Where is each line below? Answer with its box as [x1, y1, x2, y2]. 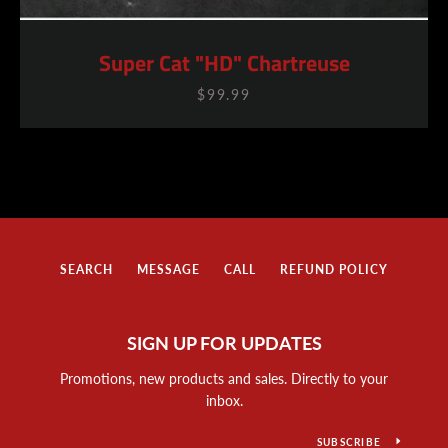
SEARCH [60, 262, 113, 277]
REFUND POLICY [280, 262, 388, 277]
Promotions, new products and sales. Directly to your [60, 370, 388, 387]
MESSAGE [137, 262, 200, 277]
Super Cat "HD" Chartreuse [98, 45, 350, 80]
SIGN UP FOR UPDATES [126, 332, 322, 354]
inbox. [205, 392, 243, 409]
